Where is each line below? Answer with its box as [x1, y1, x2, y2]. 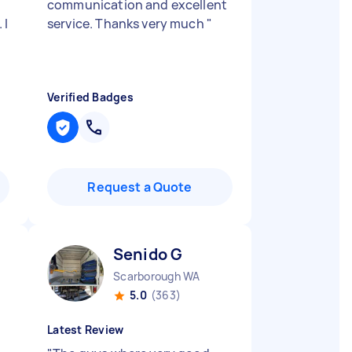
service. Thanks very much [47, 15, 207, 32]
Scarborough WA [113, 269, 200, 284]
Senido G [113, 244, 183, 265]
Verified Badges [47, 90, 134, 104]
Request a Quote [87, 178, 192, 196]
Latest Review [47, 322, 124, 337]
